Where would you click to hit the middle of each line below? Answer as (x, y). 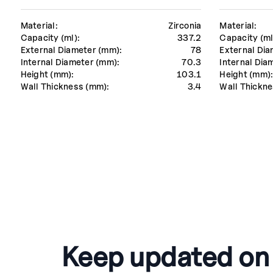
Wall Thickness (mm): (65, 87)
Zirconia (185, 26)
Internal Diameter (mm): (70, 62)
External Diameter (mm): (71, 50)
